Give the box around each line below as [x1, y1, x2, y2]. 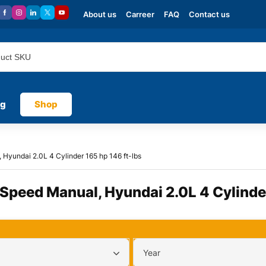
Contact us [189, 9, 230, 19]
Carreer [126, 9, 154, 19]
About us [83, 9, 116, 19]
